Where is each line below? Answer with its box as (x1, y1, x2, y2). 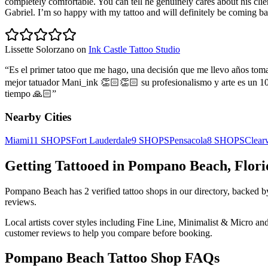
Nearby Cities (5, 111, 71, 124)
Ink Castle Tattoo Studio (89, 44, 180, 55)
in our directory (167, 185, 227, 196)
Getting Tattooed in (5, 157, 128, 173)
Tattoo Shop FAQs (104, 250, 220, 266)
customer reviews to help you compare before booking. (5, 227, 212, 238)
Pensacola (169, 135, 207, 145)
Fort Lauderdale (71, 135, 132, 145)
